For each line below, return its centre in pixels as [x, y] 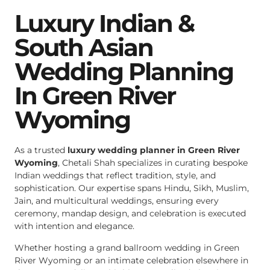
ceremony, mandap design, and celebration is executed [130, 214]
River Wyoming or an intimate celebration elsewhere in [131, 260]
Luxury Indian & [104, 24]
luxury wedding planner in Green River [154, 150]
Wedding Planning [124, 72]
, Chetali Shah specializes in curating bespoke [153, 163]
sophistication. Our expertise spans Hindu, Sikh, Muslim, [132, 188]
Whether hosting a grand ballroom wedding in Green [127, 247]
